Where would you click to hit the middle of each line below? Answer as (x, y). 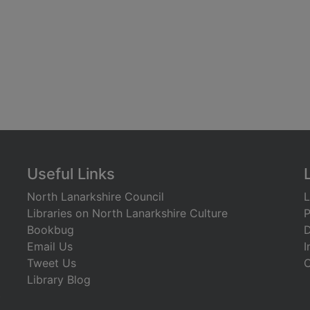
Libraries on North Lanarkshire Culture (127, 213)
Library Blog (59, 280)
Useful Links (71, 174)
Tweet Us (52, 263)
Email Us (50, 246)
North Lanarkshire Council (95, 197)
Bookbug (51, 230)
